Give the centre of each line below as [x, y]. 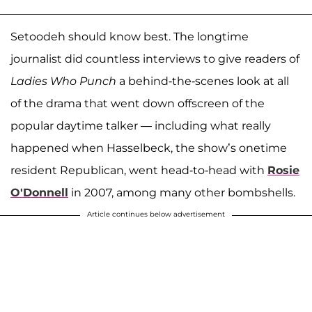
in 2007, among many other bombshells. [182, 192]
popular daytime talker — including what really [141, 125]
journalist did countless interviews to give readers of [155, 58]
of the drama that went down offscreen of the [138, 103]
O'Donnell [39, 192]
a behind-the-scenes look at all [204, 81]
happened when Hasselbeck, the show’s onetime [149, 148]
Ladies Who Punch [65, 81]
